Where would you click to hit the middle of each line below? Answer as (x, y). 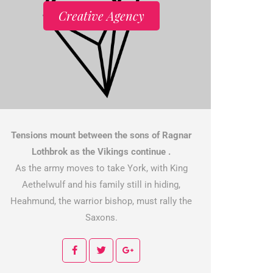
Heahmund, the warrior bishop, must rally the (101, 201)
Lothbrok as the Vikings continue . (101, 152)
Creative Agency (101, 16)
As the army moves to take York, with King (101, 168)
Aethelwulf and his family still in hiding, (101, 185)
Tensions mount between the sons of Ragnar (101, 135)
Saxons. (101, 218)
